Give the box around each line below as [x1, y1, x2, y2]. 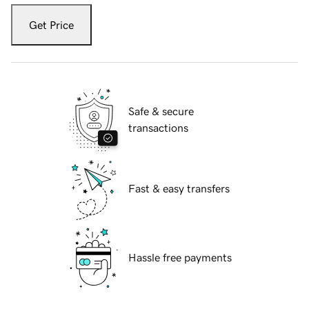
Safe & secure [128, 106, 194, 117]
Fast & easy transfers [128, 183, 230, 195]
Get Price [29, 19, 74, 31]
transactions [128, 122, 188, 134]
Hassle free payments [128, 252, 232, 263]
